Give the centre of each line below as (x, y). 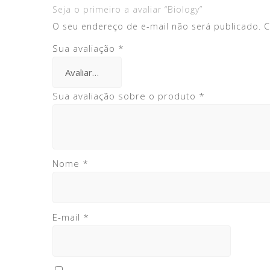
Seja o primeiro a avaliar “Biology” (127, 9)
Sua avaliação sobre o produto (126, 96)
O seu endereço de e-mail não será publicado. (157, 26)
